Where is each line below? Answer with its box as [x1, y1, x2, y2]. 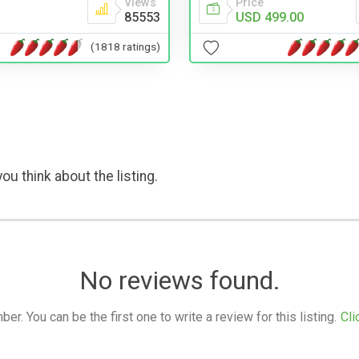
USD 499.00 [236, 9, 304, 25]
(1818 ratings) [91, 40, 160, 54]
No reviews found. [79, 264, 280, 296]
